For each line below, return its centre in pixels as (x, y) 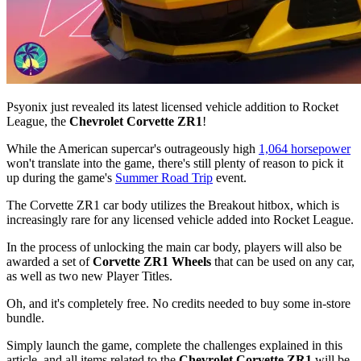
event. (230, 177)
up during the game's (61, 177)
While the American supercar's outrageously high (133, 148)
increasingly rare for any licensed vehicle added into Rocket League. (180, 219)
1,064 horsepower (305, 148)
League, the (38, 121)
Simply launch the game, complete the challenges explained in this (174, 345)
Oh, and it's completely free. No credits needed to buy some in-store (178, 303)
